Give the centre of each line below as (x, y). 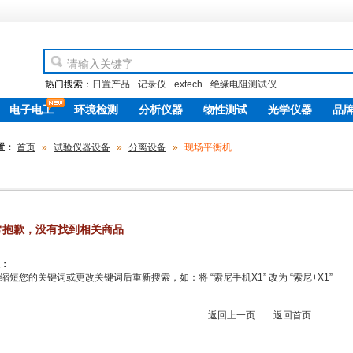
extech (188, 84)
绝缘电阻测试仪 (243, 84)
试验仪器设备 (82, 147)
